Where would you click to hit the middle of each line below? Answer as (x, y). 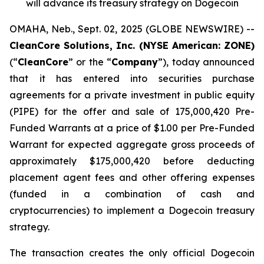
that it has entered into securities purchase (132, 78)
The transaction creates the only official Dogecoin (132, 253)
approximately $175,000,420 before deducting (132, 161)
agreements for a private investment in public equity (132, 95)
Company (135, 62)
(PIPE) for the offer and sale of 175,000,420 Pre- (132, 111)
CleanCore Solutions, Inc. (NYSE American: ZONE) (132, 45)
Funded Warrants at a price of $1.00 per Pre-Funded (132, 128)
